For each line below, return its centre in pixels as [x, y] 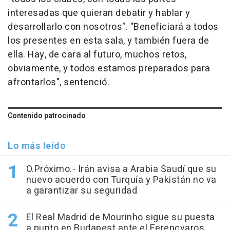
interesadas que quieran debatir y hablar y [99, 13]
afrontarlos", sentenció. [59, 83]
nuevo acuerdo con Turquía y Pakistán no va [121, 180]
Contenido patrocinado [47, 116]
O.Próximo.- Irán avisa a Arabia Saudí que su [121, 169]
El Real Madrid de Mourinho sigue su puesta [120, 218]
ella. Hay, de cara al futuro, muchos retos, [97, 55]
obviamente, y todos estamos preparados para [109, 69]
